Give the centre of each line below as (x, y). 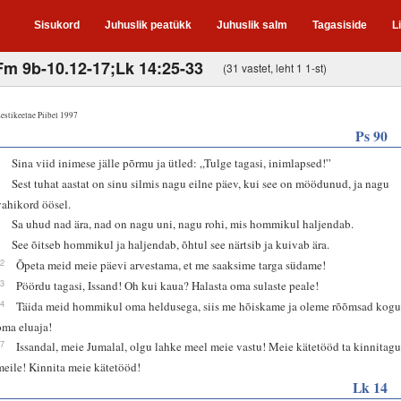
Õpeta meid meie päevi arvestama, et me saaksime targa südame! (171, 264)
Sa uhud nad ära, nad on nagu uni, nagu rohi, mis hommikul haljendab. (183, 223)
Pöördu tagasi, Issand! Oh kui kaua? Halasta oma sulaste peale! (168, 285)
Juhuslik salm (252, 25)
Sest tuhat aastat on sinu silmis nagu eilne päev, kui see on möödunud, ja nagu (201, 183)
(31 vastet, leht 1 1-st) (275, 67)
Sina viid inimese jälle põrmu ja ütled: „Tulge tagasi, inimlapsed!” (172, 162)
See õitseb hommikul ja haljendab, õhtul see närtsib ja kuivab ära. (171, 244)
